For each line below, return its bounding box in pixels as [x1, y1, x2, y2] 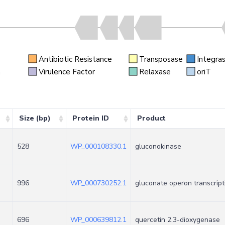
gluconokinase [135, 142, 181, 151]
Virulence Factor [38, 66, 95, 77]
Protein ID [72, 114, 109, 123]
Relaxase [139, 66, 171, 77]
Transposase [139, 54, 183, 64]
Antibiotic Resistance [39, 54, 112, 64]
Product [137, 114, 166, 123]
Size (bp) [19, 114, 51, 123]
